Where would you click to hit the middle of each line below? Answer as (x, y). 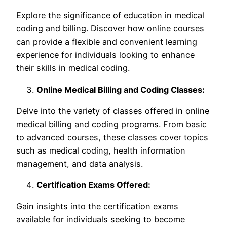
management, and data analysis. (80, 163)
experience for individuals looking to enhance (105, 55)
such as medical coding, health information (101, 150)
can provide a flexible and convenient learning (107, 42)
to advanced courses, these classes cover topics (112, 137)
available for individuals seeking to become (101, 220)
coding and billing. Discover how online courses (110, 29)
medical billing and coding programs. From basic (111, 124)
